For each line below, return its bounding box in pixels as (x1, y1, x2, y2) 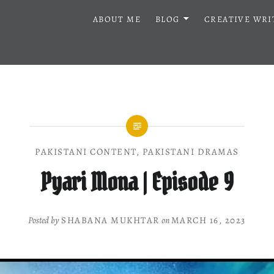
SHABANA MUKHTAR (61, 213, 160, 226)
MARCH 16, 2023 (171, 213, 246, 226)
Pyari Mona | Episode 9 (40, 166, 234, 198)
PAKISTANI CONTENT (35, 146, 137, 158)
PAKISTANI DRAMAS (142, 146, 239, 158)
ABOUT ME (92, 13, 141, 25)
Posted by (28, 213, 62, 226)
